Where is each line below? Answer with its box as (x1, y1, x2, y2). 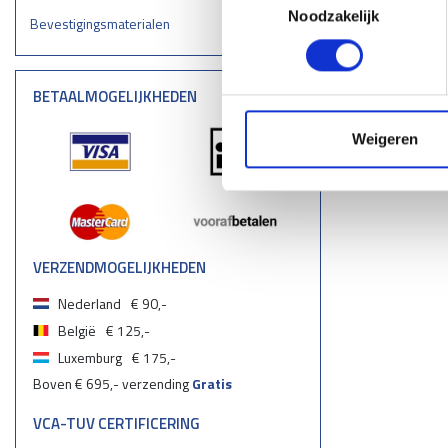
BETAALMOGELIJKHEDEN (33, 84, 198, 108)
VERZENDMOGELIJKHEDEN (33, 255, 207, 279)
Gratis (192, 373, 233, 395)
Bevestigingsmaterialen (29, 13, 170, 35)
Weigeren (351, 130, 418, 148)
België (58, 319, 97, 341)
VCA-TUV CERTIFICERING (33, 412, 201, 436)
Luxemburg (58, 346, 123, 368)
